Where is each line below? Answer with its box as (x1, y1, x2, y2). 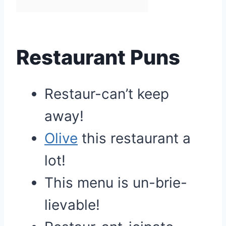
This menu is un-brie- (44, 174, 187, 191)
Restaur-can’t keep (44, 85, 169, 102)
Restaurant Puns (16, 45, 180, 70)
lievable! (44, 196, 100, 213)
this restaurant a (78, 130, 191, 147)
